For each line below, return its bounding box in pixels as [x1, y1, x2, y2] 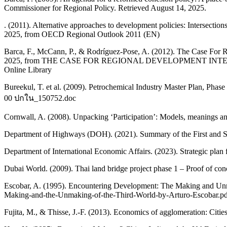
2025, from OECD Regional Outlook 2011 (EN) [4, 30, 160, 39]
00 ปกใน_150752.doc [4, 94, 76, 103]
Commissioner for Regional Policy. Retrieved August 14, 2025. [4, 4, 206, 13]
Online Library [4, 65, 52, 74]
